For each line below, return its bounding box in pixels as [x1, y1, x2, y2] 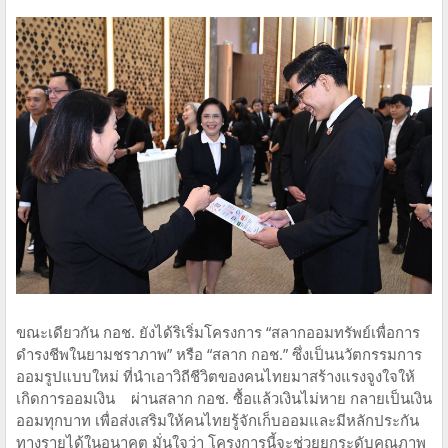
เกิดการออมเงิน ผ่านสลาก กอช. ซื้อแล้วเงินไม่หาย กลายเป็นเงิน [16, 388, 432, 409]
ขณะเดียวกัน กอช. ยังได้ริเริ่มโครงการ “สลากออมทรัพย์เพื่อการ [16, 322, 420, 343]
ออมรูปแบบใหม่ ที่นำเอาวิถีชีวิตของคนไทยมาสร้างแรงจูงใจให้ [16, 366, 415, 387]
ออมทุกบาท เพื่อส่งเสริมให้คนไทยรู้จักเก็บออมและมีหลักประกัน [16, 410, 419, 431]
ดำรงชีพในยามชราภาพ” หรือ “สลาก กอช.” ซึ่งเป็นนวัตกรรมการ [16, 344, 422, 365]
